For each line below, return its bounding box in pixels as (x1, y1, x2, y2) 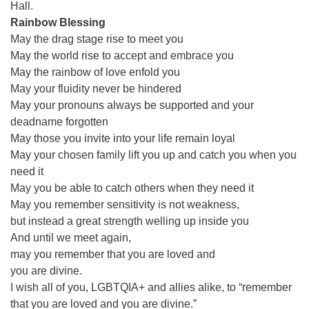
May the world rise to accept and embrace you (10, 50, 234, 61)
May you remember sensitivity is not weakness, (10, 199, 239, 210)
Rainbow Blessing (10, 17, 106, 28)
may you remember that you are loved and (10, 248, 215, 260)
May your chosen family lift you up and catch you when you (10, 149, 297, 161)
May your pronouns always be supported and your (10, 99, 254, 111)
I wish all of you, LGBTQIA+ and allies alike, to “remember (10, 281, 292, 293)
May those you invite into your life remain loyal (10, 132, 235, 144)
